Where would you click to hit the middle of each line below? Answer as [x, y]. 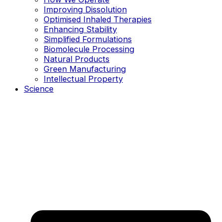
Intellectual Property [83, 79]
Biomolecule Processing [89, 49]
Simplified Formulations [88, 39]
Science [39, 88]
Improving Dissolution [85, 9]
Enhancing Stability [80, 29]
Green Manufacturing [85, 69]
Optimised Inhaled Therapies [98, 19]
